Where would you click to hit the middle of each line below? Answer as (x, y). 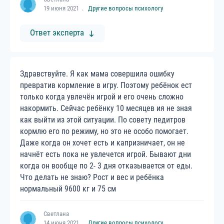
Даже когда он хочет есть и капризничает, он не (102, 143)
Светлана (56, 214)
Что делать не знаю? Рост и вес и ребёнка (92, 177)
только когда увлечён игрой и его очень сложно (102, 97)
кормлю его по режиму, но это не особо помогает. (104, 131)
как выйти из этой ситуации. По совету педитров (103, 120)
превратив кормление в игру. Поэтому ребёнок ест (106, 85)
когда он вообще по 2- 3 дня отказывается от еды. (106, 166)
